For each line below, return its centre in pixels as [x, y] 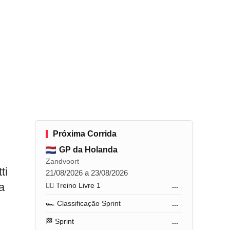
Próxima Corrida [85, 134]
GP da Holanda [89, 150]
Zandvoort [63, 161]
